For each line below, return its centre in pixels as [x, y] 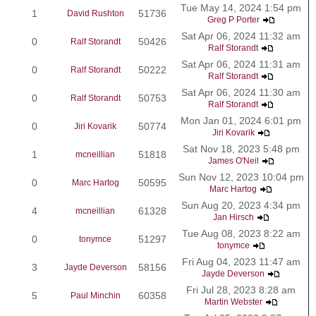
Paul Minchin [95, 295]
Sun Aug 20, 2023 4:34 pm [241, 205]
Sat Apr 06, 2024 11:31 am [241, 64]
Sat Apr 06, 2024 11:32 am [241, 36]
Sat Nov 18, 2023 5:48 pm [241, 148]
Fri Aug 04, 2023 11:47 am [241, 261]
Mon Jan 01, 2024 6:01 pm [241, 120]
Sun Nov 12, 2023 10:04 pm [241, 177]
